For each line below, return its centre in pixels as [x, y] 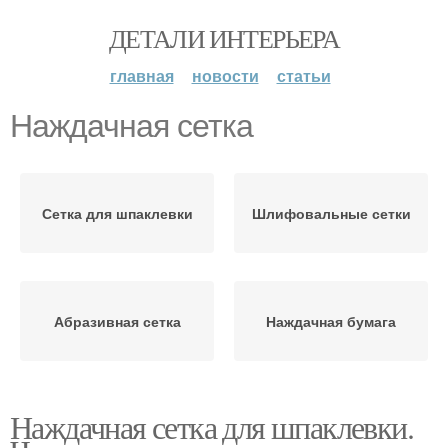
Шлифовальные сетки [331, 213]
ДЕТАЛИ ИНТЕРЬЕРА [224, 38]
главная [141, 75]
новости [225, 75]
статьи [303, 75]
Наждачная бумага [331, 321]
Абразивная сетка [117, 321]
